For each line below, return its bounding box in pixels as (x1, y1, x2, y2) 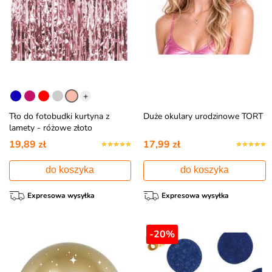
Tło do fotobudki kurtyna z (8, 110, 109, 122)
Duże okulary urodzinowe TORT (143, 110, 263, 122)
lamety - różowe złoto (8, 121, 92, 134)
